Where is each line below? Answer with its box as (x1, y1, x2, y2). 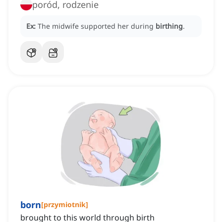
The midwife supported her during (38, 21, 156, 31)
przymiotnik (44, 200, 86, 210)
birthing (156, 21, 183, 31)
